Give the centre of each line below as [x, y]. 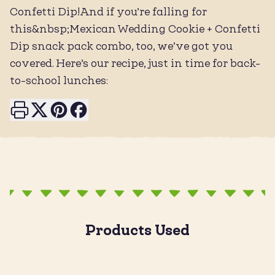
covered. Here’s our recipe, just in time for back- [135, 64]
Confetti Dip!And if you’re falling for [108, 12]
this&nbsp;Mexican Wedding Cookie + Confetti [135, 29]
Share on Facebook [122, 107]
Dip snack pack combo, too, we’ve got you [121, 46]
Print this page [53, 107]
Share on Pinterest [102, 107]
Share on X [64, 107]
